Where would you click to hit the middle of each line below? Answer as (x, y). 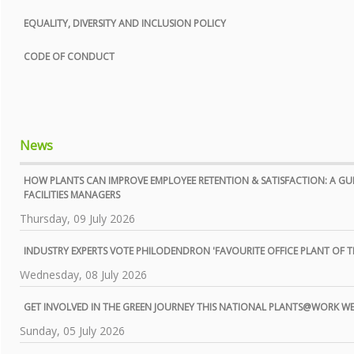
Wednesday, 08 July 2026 (83, 274)
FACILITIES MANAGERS (72, 194)
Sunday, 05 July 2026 (72, 330)
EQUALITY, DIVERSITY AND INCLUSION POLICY (125, 23)
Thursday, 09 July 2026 (77, 218)
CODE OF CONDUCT (69, 56)
